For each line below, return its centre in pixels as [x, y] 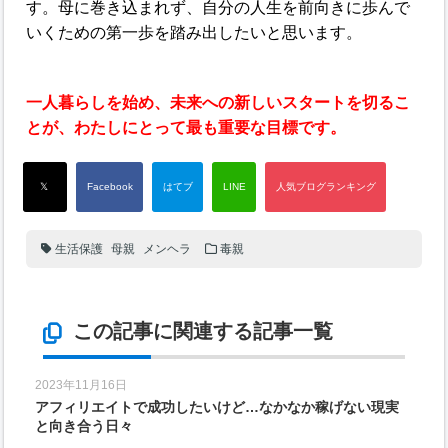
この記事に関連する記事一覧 [202, 331]
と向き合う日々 [84, 426]
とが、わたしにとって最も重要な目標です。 [186, 127]
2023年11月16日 [83, 385]
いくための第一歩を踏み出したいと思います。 [194, 32]
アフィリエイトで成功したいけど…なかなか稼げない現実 [217, 407]
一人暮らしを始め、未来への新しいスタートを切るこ [218, 102]
